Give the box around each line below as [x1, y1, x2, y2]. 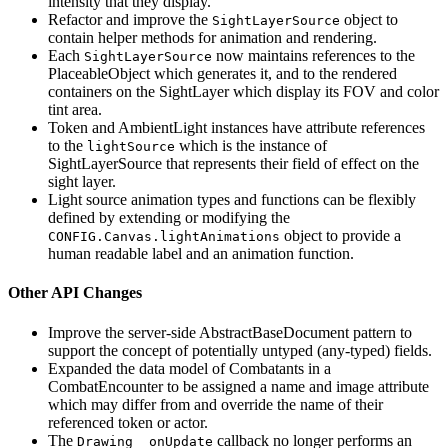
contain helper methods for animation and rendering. [48, 29, 377, 47]
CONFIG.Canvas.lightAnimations [48, 229, 280, 245]
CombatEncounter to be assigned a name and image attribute [48, 377, 429, 395]
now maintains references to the [212, 47, 415, 65]
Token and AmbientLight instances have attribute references [48, 119, 425, 137]
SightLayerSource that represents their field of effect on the [48, 155, 419, 173]
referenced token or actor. [48, 413, 208, 431]
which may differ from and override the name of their [48, 395, 383, 413]
